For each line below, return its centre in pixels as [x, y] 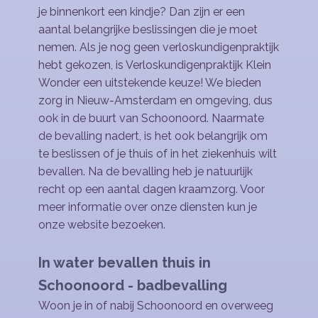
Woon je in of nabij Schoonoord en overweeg [156, 306]
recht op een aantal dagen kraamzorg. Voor [152, 189]
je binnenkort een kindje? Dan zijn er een [142, 12]
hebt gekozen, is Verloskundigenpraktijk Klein [155, 65]
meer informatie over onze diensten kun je [148, 207]
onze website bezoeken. [102, 225]
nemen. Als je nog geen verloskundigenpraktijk [159, 47]
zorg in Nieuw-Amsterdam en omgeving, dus [155, 100]
